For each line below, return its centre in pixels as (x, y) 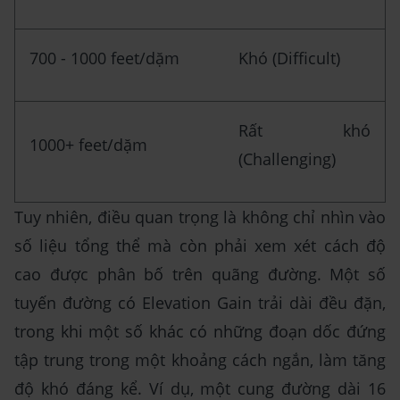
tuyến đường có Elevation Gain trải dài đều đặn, (200, 302)
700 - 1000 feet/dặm (104, 58)
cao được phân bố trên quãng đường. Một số (200, 274)
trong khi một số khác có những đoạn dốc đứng (200, 331)
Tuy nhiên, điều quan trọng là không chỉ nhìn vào (200, 217)
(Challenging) (287, 158)
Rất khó (304, 130)
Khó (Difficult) (289, 58)
